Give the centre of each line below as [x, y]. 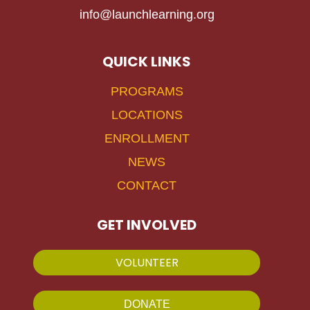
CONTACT [147, 185]
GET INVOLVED [147, 225]
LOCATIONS [147, 115]
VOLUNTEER [147, 262]
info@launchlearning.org [147, 15]
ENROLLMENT [147, 138]
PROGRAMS [147, 91]
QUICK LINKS [147, 62]
